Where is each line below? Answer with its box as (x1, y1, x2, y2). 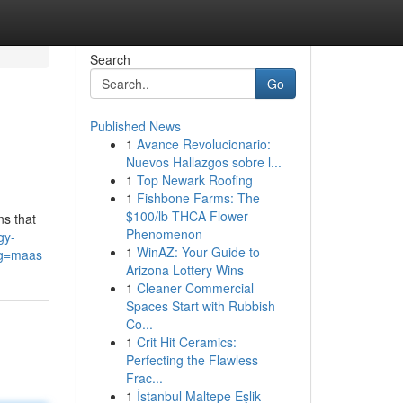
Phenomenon (125, 225, 202, 243)
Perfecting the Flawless (125, 351, 258, 369)
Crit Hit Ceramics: (136, 333, 237, 351)
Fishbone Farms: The (136, 189, 260, 207)
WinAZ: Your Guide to (136, 243, 260, 261)
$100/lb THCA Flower (125, 207, 248, 225)
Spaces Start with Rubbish (125, 297, 275, 315)
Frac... (125, 369, 163, 387)
